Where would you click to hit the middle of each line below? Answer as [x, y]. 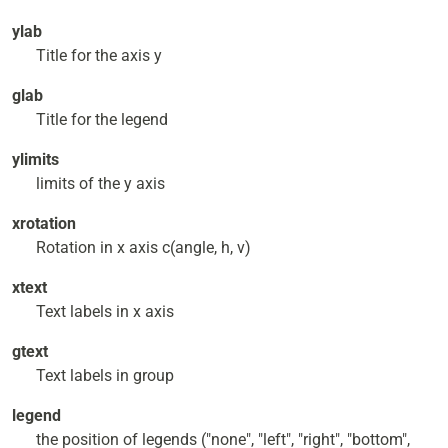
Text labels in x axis [105, 311]
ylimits [35, 159]
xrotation [44, 223]
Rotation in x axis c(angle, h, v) [143, 247]
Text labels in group [105, 375]
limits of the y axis [100, 183]
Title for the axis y [99, 55]
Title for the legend [102, 119]
